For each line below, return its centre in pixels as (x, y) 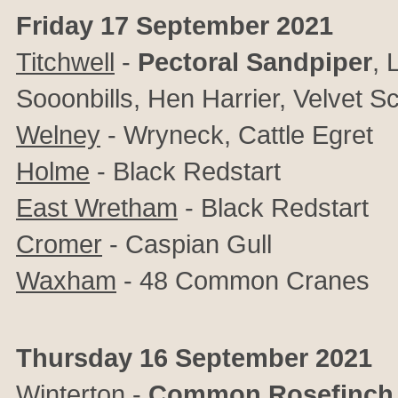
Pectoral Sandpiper (255, 62)
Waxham (66, 280)
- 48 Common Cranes (243, 280)
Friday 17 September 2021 (175, 25)
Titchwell (65, 62)
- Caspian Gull (187, 244)
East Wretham (97, 207)
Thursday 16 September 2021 (194, 358)
